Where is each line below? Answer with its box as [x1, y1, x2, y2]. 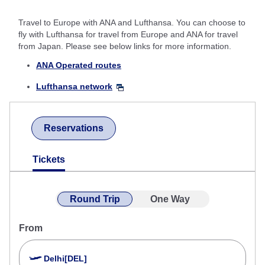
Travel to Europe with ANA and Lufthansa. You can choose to [18, 18, 245, 28]
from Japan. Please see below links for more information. [18, 41, 231, 51]
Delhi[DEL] [44, 253, 87, 263]
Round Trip [70, 194, 120, 205]
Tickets [33, 154, 65, 165]
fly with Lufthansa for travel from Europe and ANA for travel [18, 30, 238, 40]
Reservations [44, 123, 104, 134]
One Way [150, 194, 190, 205]
